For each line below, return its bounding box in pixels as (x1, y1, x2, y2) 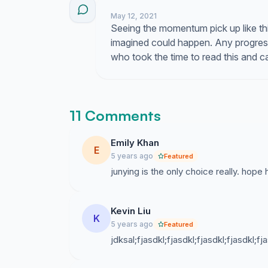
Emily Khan (111, 137, 159, 148)
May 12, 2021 (111, 11, 157, 20)
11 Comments (69, 106, 161, 124)
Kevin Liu (111, 205, 151, 217)
